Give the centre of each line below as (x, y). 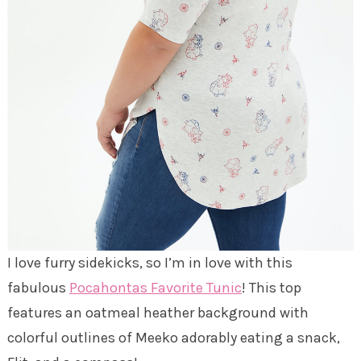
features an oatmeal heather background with (158, 313)
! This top (271, 288)
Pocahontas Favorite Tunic (155, 288)
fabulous (38, 288)
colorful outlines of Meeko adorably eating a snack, (173, 338)
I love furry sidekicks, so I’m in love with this (149, 263)
